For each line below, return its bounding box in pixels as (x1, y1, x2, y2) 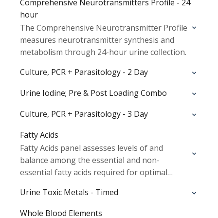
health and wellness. (20, 179, 93, 190)
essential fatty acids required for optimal (20, 167, 167, 178)
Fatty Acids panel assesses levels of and (20, 143, 163, 153)
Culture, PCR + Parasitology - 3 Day (20, 109, 148, 119)
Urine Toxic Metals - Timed (20, 187, 118, 198)
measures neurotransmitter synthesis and (20, 35, 174, 45)
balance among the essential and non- (20, 155, 160, 165)
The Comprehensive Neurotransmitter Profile (20, 22, 187, 33)
